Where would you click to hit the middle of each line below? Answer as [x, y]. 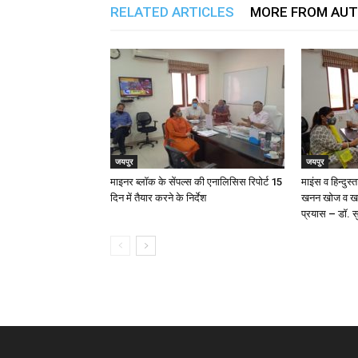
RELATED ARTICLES [172, 12]
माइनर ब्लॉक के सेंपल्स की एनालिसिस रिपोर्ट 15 [196, 182]
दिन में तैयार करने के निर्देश [158, 198]
